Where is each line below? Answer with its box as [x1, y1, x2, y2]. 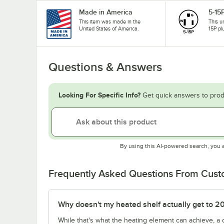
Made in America [79, 7, 132, 16]
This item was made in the [79, 18, 140, 24]
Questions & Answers [48, 60, 162, 73]
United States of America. [79, 25, 139, 31]
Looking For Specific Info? [58, 90, 140, 99]
